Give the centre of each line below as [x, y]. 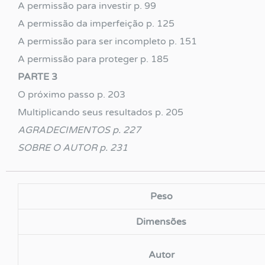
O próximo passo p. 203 [72, 94]
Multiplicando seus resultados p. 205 [101, 112]
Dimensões [161, 222]
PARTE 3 [38, 77]
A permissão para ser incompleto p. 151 [107, 41]
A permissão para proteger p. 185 [93, 59]
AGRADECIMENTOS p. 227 [79, 130]
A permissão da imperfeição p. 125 [96, 23]
